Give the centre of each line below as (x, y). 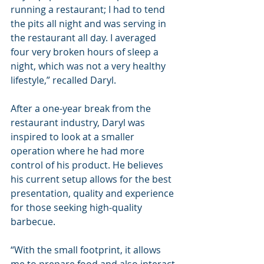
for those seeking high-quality (77, 208)
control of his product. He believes (88, 165)
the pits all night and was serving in (90, 24)
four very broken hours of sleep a (86, 52)
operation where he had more (79, 151)
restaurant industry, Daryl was (79, 123)
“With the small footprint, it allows (87, 250)
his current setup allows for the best (92, 179)
